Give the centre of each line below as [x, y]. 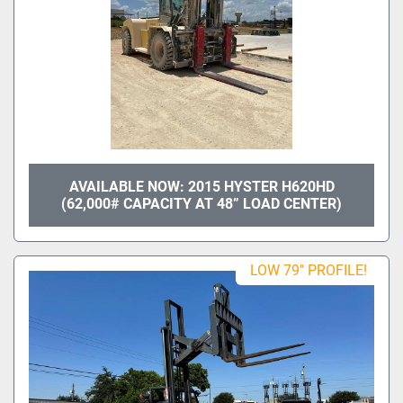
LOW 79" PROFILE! [309, 270]
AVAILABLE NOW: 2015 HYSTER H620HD [201, 186]
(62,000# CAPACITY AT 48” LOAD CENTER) [201, 203]
